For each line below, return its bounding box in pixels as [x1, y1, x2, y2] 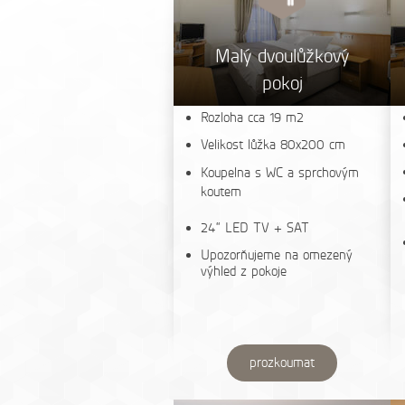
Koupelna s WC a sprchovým [201, 165, 359, 181]
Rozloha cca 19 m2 [201, 109, 304, 126]
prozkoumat [250, 354, 315, 371]
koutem [201, 184, 241, 200]
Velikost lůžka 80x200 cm [201, 137, 345, 153]
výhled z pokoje [201, 263, 287, 279]
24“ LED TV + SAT [201, 220, 309, 236]
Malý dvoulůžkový [215, 44, 349, 67]
